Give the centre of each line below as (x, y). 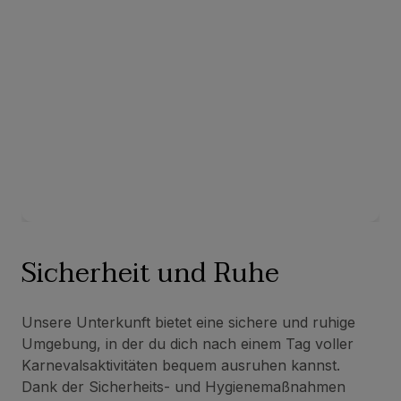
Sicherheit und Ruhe (150, 274)
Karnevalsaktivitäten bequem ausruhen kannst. (181, 366)
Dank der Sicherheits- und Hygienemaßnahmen (183, 387)
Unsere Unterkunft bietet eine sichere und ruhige (188, 323)
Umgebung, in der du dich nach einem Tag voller (188, 344)
